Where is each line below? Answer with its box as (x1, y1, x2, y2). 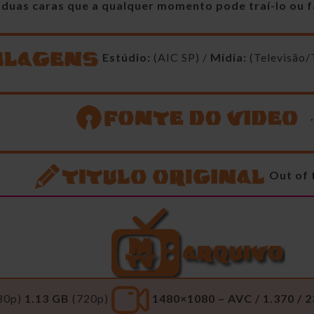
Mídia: (210, 50, 247, 64)
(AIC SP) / (151, 50, 210, 64)
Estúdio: (102, 50, 151, 64)
